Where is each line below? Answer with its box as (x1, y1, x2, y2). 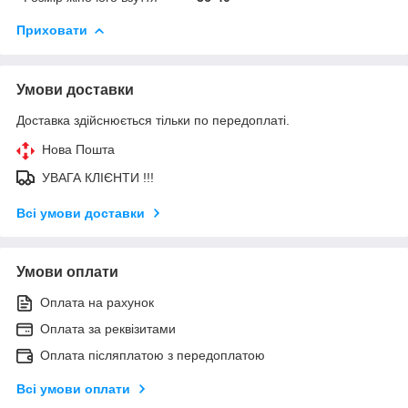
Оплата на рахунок (40, 294, 154, 310)
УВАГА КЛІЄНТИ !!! (42, 169, 154, 185)
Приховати (16, 22, 87, 37)
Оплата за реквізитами (40, 321, 176, 336)
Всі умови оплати (16, 381, 130, 396)
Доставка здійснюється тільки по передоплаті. (16, 112, 290, 127)
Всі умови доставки (16, 205, 145, 220)
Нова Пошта (42, 141, 115, 157)
